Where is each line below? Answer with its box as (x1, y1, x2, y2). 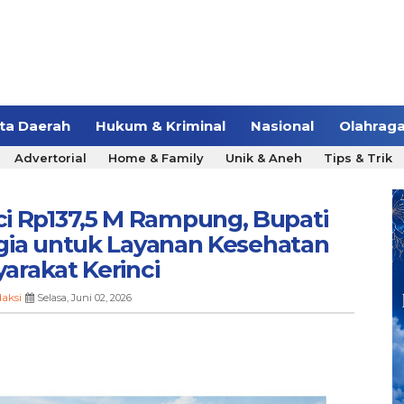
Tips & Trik (324, 151, 392, 166)
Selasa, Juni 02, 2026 (36, 291, 132, 305)
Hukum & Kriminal (96, 117, 225, 135)
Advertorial (14, 151, 87, 166)
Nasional (251, 117, 314, 135)
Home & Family (108, 151, 204, 166)
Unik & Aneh (225, 151, 302, 166)
